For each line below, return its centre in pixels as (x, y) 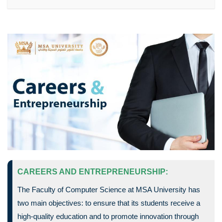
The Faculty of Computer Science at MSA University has (109, 189)
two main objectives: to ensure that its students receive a (109, 203)
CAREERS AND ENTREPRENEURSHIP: (93, 171)
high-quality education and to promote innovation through (108, 216)
